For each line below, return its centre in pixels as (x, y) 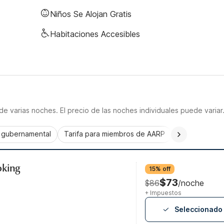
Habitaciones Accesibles (95, 34)
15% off (160, 169)
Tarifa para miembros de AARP (114, 134)
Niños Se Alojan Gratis (91, 14)
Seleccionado (198, 209)
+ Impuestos (163, 193)
